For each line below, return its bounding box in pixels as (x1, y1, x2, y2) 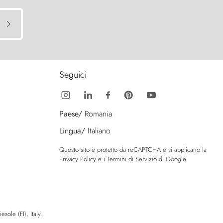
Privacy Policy (59, 154, 96, 164)
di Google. (157, 154, 188, 164)
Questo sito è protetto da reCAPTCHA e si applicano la (59, 145, 207, 155)
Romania (85, 108, 112, 120)
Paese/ (59, 108, 82, 120)
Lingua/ (59, 125, 85, 137)
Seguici (59, 68, 87, 82)
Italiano (88, 125, 111, 137)
